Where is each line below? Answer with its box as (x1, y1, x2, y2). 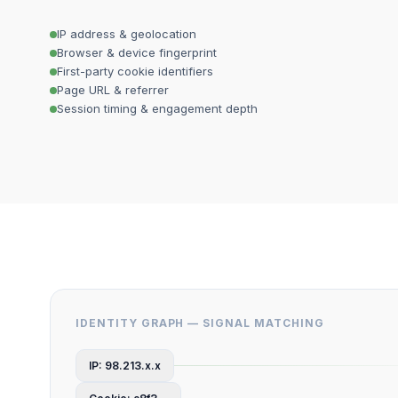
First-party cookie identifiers (57, 64, 213, 78)
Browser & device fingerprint (57, 45, 217, 60)
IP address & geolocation (57, 27, 196, 41)
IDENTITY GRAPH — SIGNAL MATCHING (76, 316, 324, 330)
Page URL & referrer (57, 83, 169, 97)
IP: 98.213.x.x (89, 359, 161, 372)
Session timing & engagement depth (57, 101, 258, 115)
